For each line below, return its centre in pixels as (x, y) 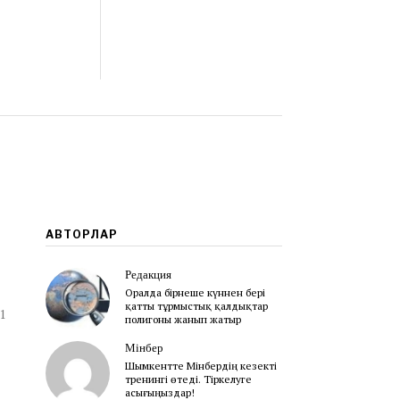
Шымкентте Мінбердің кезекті (200, 365)
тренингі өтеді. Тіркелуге (188, 379)
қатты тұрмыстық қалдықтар (196, 306)
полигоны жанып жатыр (183, 320)
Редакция (148, 275)
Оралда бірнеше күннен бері (195, 293)
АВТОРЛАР (81, 235)
